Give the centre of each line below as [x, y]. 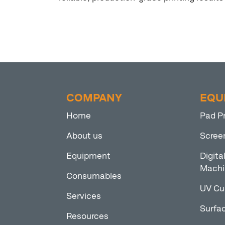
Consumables [94, 176]
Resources [87, 216]
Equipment [88, 156]
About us [84, 136]
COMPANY [94, 98]
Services [84, 196]
